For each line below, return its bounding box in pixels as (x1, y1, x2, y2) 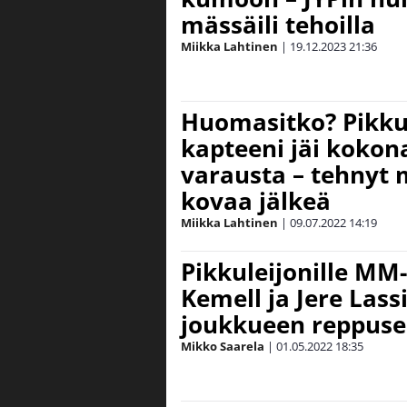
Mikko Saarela (181, 338, 264, 354)
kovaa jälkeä (181, 184, 331, 217)
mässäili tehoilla (181, 8, 375, 41)
